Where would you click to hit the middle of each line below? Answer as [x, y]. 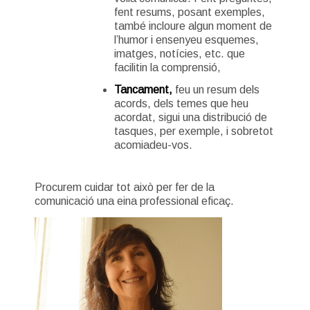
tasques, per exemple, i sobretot [193, 131]
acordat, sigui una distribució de [190, 117]
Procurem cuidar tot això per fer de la [124, 187]
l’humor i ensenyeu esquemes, [186, 39]
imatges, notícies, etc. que [179, 53]
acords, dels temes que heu [181, 103]
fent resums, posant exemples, [189, 12]
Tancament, [143, 89]
